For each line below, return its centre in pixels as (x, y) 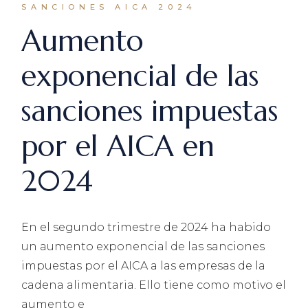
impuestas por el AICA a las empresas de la (144, 266)
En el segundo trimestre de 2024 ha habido (146, 227)
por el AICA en (118, 146)
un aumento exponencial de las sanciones (143, 246)
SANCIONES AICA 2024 (109, 7)
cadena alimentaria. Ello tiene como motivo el (154, 285)
